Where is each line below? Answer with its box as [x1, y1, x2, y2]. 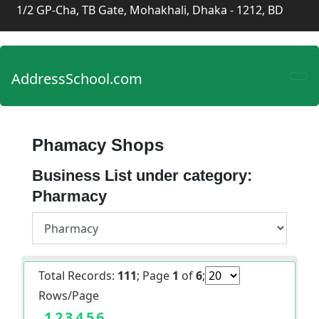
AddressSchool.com [11, 69, 142, 88]
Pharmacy [32, 187, 107, 205]
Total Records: [38, 268, 117, 283]
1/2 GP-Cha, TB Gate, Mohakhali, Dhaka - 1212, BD [16, 2, 283, 18]
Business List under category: [32, 167, 252, 184]
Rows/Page [38, 288, 99, 303]
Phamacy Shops [32, 135, 164, 155]
